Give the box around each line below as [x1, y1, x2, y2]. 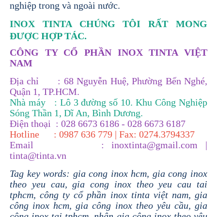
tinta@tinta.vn [10, 150, 66, 161]
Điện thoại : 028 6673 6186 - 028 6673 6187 [10, 118, 186, 129]
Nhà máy [10, 96, 54, 108]
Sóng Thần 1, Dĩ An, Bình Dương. [10, 107, 143, 118]
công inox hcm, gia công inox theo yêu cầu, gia [10, 200, 207, 211]
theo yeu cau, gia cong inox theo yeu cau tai [10, 178, 207, 189]
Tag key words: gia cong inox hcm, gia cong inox [10, 168, 207, 179]
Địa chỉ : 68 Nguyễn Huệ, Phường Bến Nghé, [10, 75, 207, 86]
